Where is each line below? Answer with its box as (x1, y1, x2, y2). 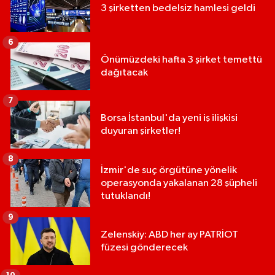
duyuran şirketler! (101, 126, 180, 137)
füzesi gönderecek (101, 242, 188, 254)
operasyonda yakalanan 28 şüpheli (101, 177, 257, 188)
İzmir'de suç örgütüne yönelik (101, 165, 237, 176)
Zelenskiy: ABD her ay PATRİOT (101, 230, 238, 241)
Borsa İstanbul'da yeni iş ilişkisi (101, 113, 238, 124)
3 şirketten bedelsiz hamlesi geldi (101, 2, 255, 14)
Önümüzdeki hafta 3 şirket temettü (101, 55, 262, 66)
